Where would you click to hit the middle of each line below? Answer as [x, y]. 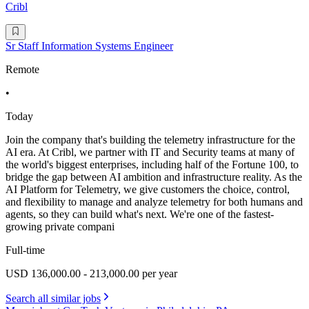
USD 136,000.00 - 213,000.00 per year [91, 273]
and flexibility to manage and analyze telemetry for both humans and [154, 201]
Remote [22, 69]
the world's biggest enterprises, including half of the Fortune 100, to [152, 164]
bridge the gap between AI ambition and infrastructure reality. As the [154, 177]
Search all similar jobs [53, 298]
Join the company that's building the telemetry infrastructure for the [150, 139]
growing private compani [60, 226]
